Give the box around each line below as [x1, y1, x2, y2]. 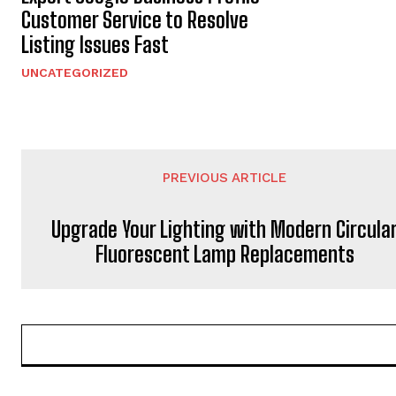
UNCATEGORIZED [21, 65, 128, 80]
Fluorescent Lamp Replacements [95, 241, 354, 268]
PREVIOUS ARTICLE [163, 170, 287, 187]
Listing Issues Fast [21, 32, 169, 58]
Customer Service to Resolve [21, 7, 248, 34]
